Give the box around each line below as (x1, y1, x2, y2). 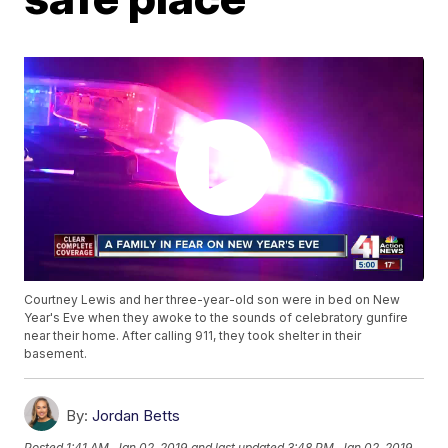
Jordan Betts (92, 406, 181, 426)
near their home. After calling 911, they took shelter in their (24, 328, 362, 344)
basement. (24, 346, 88, 362)
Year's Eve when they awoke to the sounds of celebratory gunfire (24, 310, 409, 326)
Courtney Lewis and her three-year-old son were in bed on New (24, 292, 401, 308)
